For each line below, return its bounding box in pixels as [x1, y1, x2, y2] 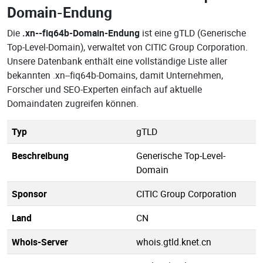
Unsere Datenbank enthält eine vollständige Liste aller [7, 55, 227, 68]
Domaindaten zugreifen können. [7, 97, 139, 110]
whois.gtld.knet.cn [136, 235, 211, 248]
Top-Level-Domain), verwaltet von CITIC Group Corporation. [7, 41, 248, 53]
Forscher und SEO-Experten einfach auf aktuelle [7, 83, 202, 96]
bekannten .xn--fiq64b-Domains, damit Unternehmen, [7, 69, 223, 82]
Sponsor [12, 187, 47, 200]
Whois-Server [12, 235, 68, 248]
